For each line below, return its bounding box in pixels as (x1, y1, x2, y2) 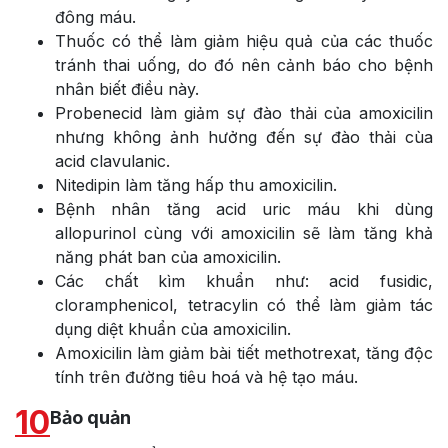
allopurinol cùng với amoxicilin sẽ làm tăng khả (55, 222, 433, 243)
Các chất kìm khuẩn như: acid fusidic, (55, 270, 433, 291)
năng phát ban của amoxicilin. (55, 246, 281, 267)
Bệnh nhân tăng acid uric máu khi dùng (55, 198, 433, 219)
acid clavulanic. (55, 150, 170, 171)
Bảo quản (50, 406, 131, 428)
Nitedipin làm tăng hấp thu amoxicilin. (55, 174, 337, 195)
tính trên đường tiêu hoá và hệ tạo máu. (55, 366, 358, 387)
